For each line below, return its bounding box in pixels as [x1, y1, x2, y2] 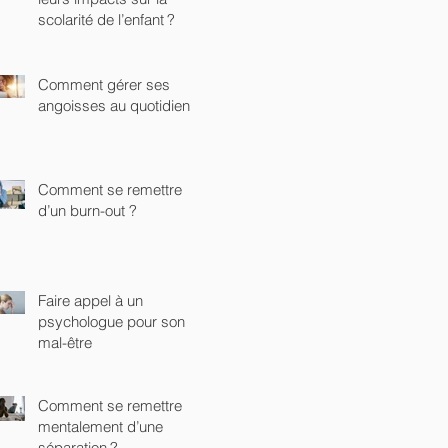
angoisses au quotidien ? [38, 95, 202, 115]
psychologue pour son [38, 311, 185, 331]
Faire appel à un [38, 290, 143, 310]
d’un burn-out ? [38, 200, 137, 220]
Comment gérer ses [38, 74, 170, 94]
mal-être [38, 332, 92, 352]
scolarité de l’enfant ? [38, 9, 175, 29]
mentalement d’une [38, 416, 163, 436]
